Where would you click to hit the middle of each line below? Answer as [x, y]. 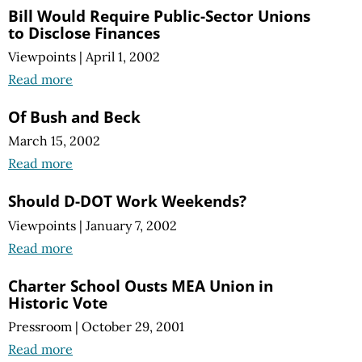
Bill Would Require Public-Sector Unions [159, 16]
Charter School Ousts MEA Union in [141, 285]
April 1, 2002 [123, 57]
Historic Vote [58, 302]
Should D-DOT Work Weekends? [127, 201]
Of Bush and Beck [74, 117]
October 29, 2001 [133, 326]
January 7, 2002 [131, 225]
